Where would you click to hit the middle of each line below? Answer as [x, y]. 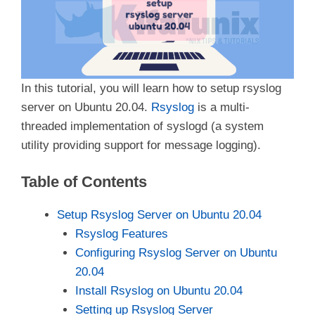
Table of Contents [84, 181]
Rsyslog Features [121, 233]
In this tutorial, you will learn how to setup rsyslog [151, 89]
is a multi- [222, 108]
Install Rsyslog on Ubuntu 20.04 [159, 290]
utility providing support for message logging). [141, 146]
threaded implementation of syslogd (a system [142, 127]
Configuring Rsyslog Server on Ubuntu [176, 252]
